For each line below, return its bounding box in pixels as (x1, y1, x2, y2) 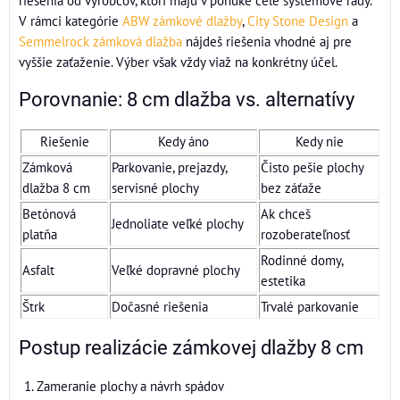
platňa (22, 225, 57, 243)
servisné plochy (112, 179, 199, 196)
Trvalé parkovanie (261, 297, 359, 315)
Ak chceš (261, 204, 311, 222)
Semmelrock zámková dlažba (19, 32, 182, 50)
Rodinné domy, (261, 251, 344, 269)
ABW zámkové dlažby (122, 12, 242, 29)
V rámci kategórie (19, 12, 122, 29)
